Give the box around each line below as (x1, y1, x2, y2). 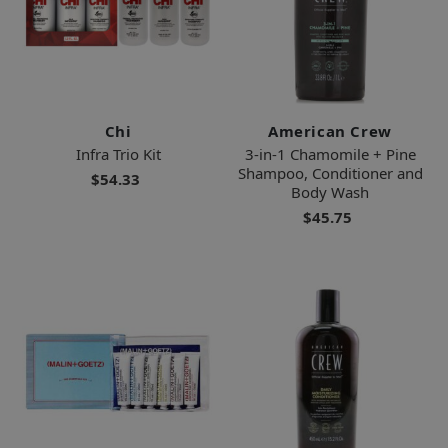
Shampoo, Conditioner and (237, 162, 423, 183)
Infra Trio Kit (75, 143, 161, 164)
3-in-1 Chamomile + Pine (244, 143, 416, 164)
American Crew (268, 120, 392, 141)
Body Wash (291, 181, 369, 202)
